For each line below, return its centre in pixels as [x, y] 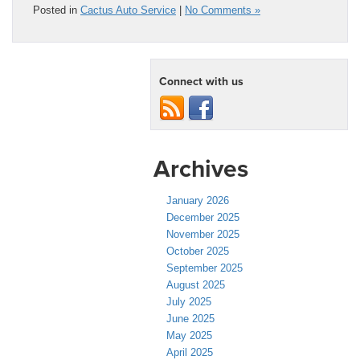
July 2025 [189, 301]
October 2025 [198, 251]
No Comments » [223, 10]
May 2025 [189, 335]
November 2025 [203, 234]
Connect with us [201, 81]
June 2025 [190, 318]
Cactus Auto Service [128, 10]
